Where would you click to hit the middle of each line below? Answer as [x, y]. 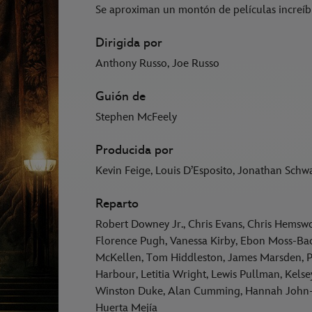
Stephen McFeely [136, 118]
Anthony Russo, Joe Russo [158, 64]
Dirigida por [129, 43]
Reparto [117, 204]
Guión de [121, 97]
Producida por [135, 150]
